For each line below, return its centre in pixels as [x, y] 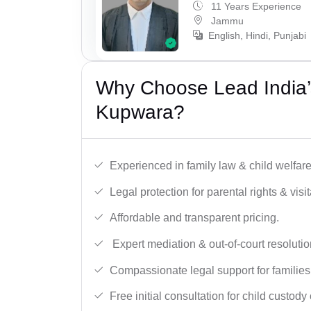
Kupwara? [140, 112]
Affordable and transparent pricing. [194, 218]
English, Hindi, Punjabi [258, 35]
